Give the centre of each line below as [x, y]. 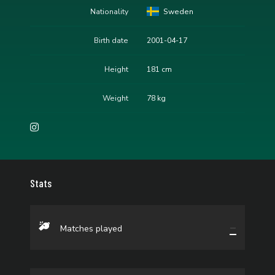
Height [116, 70]
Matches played [91, 228]
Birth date [111, 41]
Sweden [178, 12]
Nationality [109, 12]
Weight [115, 99]
